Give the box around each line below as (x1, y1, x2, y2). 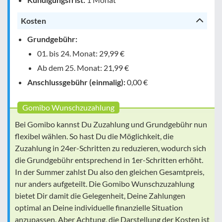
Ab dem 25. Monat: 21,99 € (37, 62, 129, 72)
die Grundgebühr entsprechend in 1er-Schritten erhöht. (15, 155, 203, 165)
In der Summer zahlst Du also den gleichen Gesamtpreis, (15, 166, 204, 176)
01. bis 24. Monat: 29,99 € (37, 48, 124, 58)
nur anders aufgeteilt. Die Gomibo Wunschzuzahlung (15, 178, 194, 188)
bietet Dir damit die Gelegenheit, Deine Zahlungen (15, 190, 185, 200)
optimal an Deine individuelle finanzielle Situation (15, 202, 183, 212)
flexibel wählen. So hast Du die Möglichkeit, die (15, 131, 173, 141)
